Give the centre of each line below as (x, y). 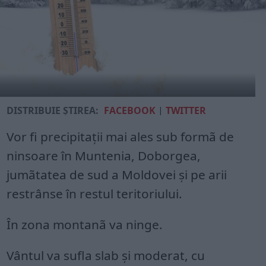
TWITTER (186, 111)
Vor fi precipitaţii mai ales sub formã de (121, 137)
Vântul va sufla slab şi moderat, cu (106, 256)
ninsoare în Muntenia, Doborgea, (104, 156)
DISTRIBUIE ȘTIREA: (53, 111)
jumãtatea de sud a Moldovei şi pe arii (117, 175)
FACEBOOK (130, 111)
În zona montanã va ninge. (85, 225)
